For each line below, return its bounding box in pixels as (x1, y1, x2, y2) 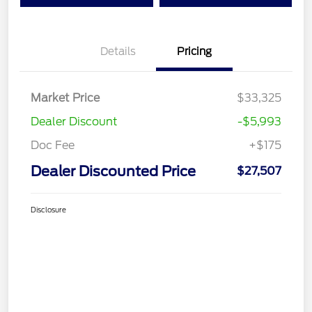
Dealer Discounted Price (31, 163, 196, 180)
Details (100, 45, 136, 58)
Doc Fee (31, 139, 75, 153)
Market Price (31, 91, 100, 105)
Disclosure (31, 205, 66, 214)
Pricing (177, 45, 212, 58)
